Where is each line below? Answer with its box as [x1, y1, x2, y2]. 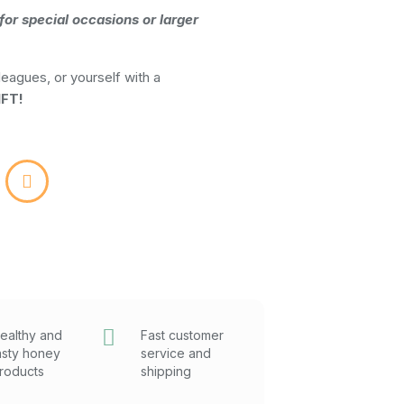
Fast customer [141, 327, 225, 344]
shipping [141, 363, 192, 380]
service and [141, 345, 212, 362]
